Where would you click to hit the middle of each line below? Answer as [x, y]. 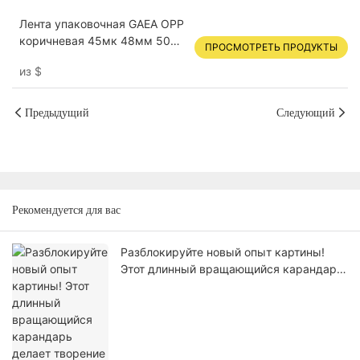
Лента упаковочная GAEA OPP [101, 24]
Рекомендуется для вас [66, 210]
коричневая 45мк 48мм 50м [99, 41]
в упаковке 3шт [61, 58]
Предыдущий [57, 113]
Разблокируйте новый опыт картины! [223, 252]
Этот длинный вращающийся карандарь [232, 269]
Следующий [306, 113]
